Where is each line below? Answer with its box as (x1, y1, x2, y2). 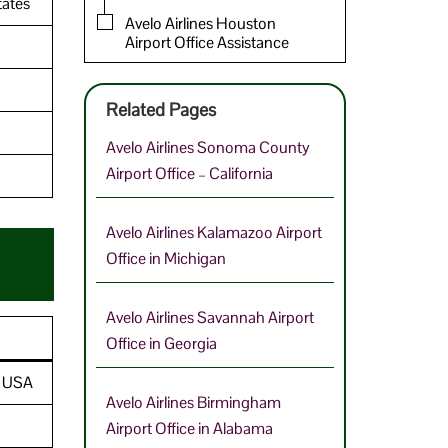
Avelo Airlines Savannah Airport (105, 306, 314, 328)
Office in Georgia (105, 332, 217, 354)
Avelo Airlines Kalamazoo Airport (105, 221, 322, 243)
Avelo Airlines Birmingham (105, 391, 281, 413)
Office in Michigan (105, 247, 226, 269)
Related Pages (105, 97, 216, 121)
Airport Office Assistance (124, 31, 289, 53)
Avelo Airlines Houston (124, 12, 276, 34)
